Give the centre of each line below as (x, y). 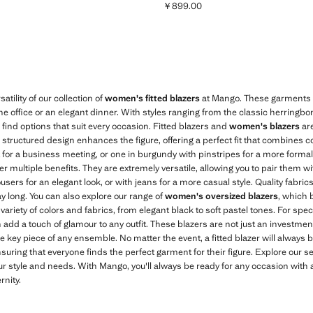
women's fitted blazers (152, 98)
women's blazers (264, 126)
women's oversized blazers (221, 196)
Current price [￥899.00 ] (214, 12)
